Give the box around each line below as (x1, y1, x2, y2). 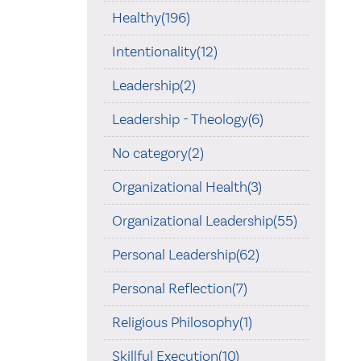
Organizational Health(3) (111, 177, 262, 196)
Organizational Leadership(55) (111, 211, 297, 230)
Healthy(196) (111, 8, 190, 27)
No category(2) (111, 143, 204, 162)
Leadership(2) (111, 76, 196, 94)
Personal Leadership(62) (111, 245, 259, 263)
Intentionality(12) (111, 42, 218, 60)
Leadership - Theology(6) (111, 110, 263, 128)
